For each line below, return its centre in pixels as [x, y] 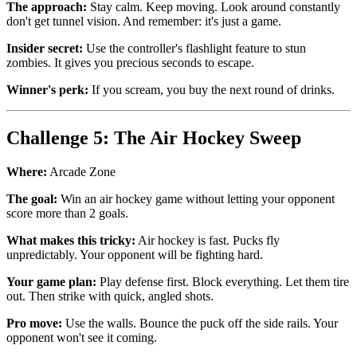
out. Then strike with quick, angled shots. [110, 296]
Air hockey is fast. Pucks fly [208, 241]
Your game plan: [51, 282]
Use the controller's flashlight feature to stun [194, 49]
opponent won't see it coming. [82, 338]
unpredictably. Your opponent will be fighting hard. [135, 255]
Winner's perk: [47, 90]
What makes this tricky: [71, 241]
